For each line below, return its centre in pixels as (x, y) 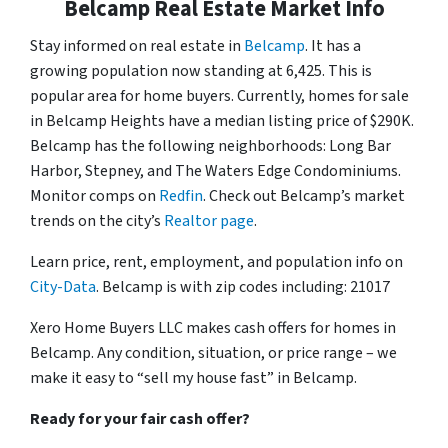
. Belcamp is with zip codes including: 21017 (243, 286)
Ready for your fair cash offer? (140, 418)
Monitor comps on (94, 195)
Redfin (181, 195)
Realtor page (209, 220)
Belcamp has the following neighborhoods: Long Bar (210, 145)
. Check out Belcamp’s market (304, 195)
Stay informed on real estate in (137, 45)
